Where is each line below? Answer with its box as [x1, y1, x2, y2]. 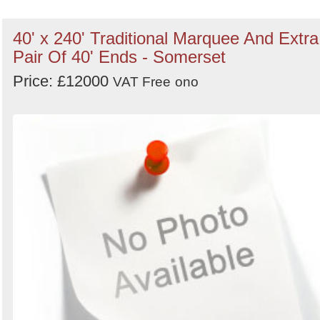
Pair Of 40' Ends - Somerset [13, 46, 226, 66]
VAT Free [113, 74, 171, 89]
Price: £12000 [13, 71, 113, 90]
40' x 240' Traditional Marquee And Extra [13, 28, 319, 48]
